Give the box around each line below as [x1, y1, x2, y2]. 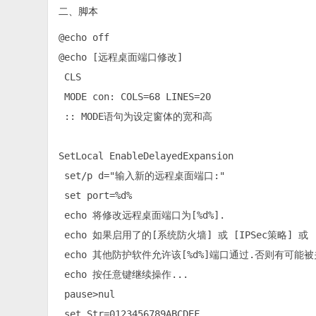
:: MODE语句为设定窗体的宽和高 [59, 111, 213, 122]
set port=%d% [59, 190, 133, 201]
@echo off [59, 32, 110, 43]
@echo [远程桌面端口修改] [59, 51, 183, 63]
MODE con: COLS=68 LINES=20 [59, 91, 212, 102]
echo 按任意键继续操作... [59, 269, 189, 280]
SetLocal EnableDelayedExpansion [59, 150, 234, 162]
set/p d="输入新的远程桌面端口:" [59, 170, 226, 181]
